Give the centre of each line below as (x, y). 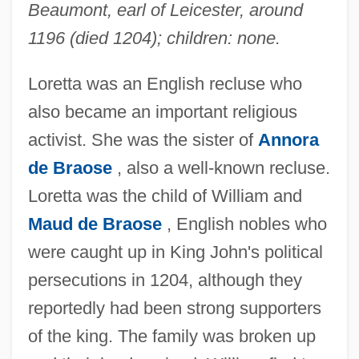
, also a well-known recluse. (221, 167)
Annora (288, 139)
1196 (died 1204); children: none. (154, 38)
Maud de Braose (95, 224)
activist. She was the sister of (143, 139)
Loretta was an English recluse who (165, 83)
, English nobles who (244, 224)
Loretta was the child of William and (165, 196)
